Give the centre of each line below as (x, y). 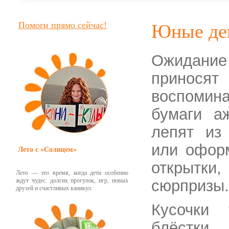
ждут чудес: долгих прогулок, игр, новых (72, 180)
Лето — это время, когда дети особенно (72, 173)
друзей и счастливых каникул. (54, 188)
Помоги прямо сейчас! (63, 25)
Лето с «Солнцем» (47, 150)
